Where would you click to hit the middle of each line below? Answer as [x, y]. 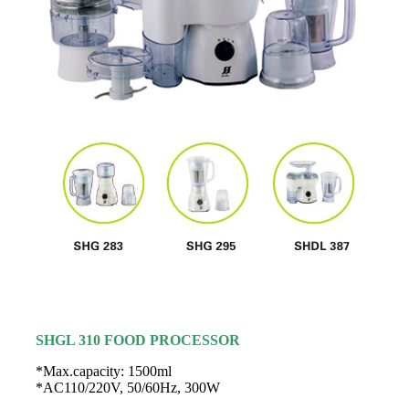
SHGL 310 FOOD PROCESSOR [138, 340]
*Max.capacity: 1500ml [104, 371]
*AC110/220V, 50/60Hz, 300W [128, 388]
